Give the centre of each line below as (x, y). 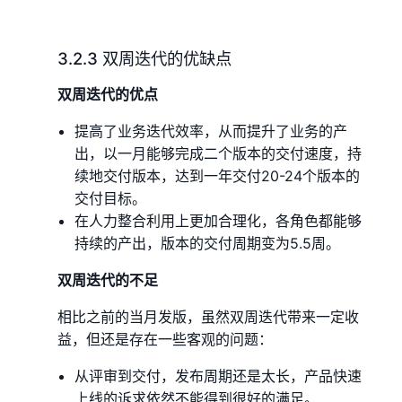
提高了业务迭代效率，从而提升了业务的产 (211, 131)
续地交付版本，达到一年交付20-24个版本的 (218, 175)
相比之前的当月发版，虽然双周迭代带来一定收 (208, 316)
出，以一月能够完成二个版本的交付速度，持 (218, 153)
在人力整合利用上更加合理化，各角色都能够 (218, 220)
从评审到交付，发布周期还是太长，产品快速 (218, 376)
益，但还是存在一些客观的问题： (165, 339)
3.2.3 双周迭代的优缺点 (144, 58)
